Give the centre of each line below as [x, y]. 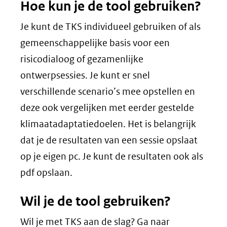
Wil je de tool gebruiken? [96, 201]
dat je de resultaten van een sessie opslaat [109, 140]
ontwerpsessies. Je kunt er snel [85, 75]
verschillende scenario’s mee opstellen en [108, 91]
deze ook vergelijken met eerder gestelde [107, 108]
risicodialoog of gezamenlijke [82, 59]
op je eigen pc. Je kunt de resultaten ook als [112, 156]
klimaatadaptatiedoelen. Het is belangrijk [108, 124]
